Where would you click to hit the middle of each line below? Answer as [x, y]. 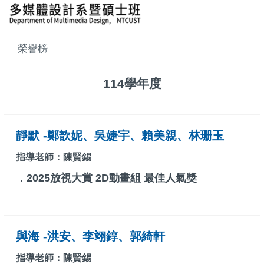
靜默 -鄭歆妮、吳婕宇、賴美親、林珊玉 [120, 136]
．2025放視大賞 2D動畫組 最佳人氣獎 [106, 178]
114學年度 [132, 84]
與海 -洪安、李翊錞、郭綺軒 [90, 237]
